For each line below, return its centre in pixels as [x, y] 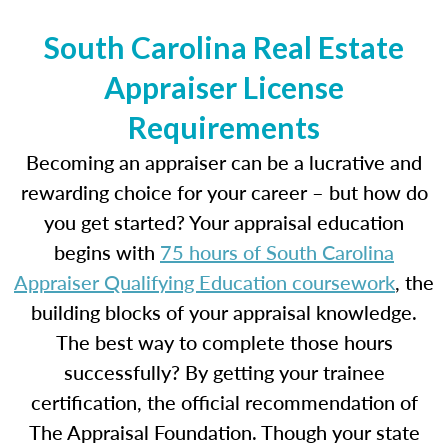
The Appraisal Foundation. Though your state [224, 432]
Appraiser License [224, 87]
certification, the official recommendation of [224, 402]
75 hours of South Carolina [277, 252]
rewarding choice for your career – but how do [224, 192]
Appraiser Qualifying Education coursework [204, 282]
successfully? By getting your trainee [224, 372]
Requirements [224, 127]
